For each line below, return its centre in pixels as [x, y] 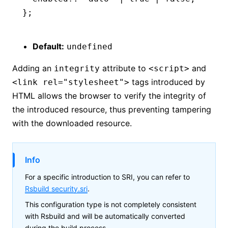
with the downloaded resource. [72, 123]
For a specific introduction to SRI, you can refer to [107, 177]
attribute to [124, 68]
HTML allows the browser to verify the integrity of [109, 95]
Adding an [33, 68]
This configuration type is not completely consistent [111, 204]
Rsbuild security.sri [56, 188]
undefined [90, 46]
